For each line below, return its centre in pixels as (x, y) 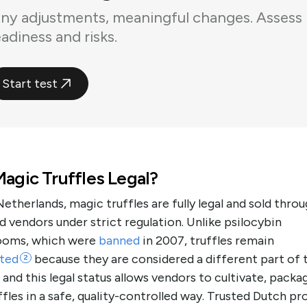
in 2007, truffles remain (207, 241)
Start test (30, 83)
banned (119, 241)
